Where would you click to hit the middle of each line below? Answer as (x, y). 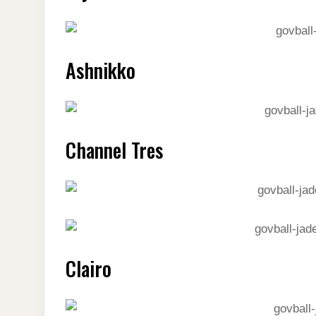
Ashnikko (101, 70)
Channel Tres (114, 150)
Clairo (89, 268)
